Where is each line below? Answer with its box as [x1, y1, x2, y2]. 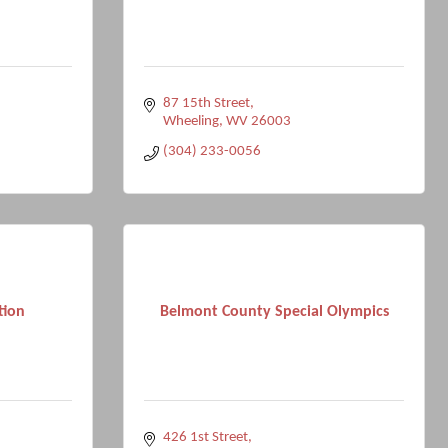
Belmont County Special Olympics [159, 303, 389, 320]
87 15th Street [162, 96, 250, 111]
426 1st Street [162, 430, 248, 445]
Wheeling [162, 114, 219, 129]
